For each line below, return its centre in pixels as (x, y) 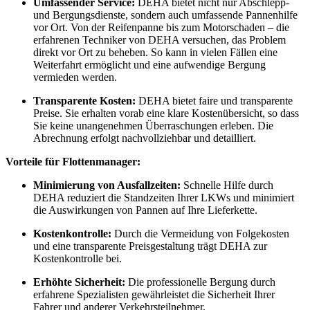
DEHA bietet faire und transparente (214, 100)
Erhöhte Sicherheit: (79, 282)
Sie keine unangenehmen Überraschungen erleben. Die (153, 125)
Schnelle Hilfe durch (227, 185)
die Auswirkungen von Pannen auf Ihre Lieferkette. (145, 210)
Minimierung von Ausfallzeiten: (107, 185)
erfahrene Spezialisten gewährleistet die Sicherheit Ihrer (154, 294)
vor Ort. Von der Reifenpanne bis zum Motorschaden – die (161, 27)
